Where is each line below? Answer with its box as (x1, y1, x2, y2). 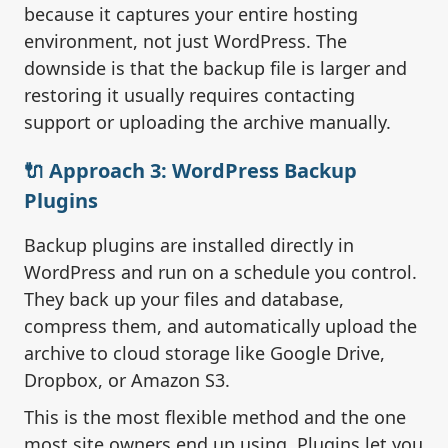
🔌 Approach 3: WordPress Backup (24, 157, 357, 185)
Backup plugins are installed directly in (24, 233, 354, 258)
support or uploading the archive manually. (24, 110, 391, 135)
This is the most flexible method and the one (24, 405, 406, 430)
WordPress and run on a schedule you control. (24, 260, 417, 285)
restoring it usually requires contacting (24, 83, 355, 108)
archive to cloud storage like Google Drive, (24, 341, 385, 366)
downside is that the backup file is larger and (24, 56, 407, 81)
